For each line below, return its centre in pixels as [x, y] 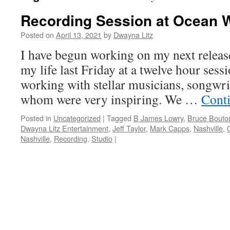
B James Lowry [158, 118]
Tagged [119, 118]
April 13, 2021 [79, 35]
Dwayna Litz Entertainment [64, 128]
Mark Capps [170, 128]
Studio [102, 138]
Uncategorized [77, 118]
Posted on [37, 35]
